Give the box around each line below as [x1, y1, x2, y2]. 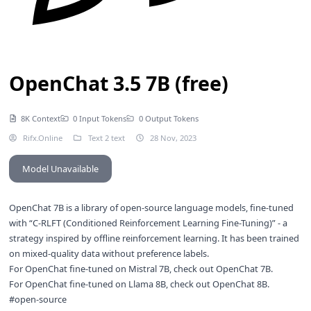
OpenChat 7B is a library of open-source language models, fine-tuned [8, 201, 294, 215]
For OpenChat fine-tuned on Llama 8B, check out [8, 278, 212, 291]
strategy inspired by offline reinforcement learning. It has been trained [8, 232, 299, 245]
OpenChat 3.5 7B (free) [8, 69, 228, 96]
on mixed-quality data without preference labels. [8, 247, 209, 260]
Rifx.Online [21, 133, 63, 144]
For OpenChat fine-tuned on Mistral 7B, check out [8, 262, 216, 276]
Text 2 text [87, 133, 125, 144]
